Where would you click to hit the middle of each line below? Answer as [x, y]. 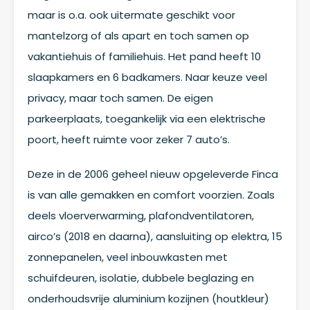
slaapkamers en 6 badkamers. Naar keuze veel [147, 77]
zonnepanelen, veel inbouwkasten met [128, 257]
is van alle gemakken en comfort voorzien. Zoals [151, 194]
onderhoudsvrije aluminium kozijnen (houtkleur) [148, 298]
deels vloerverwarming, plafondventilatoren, [141, 215]
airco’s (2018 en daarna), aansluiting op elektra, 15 [155, 236]
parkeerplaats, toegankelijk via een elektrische [147, 118]
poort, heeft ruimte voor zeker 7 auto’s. [129, 139]
